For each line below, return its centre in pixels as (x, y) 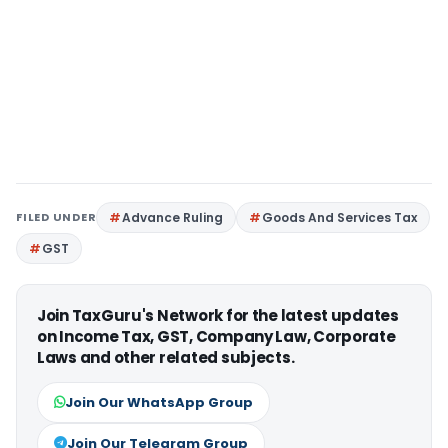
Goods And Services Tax (340, 217)
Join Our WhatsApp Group (159, 402)
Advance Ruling (173, 217)
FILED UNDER (56, 217)
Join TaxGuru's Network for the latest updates (218, 315)
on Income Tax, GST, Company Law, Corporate (216, 336)
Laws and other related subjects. (166, 357)
